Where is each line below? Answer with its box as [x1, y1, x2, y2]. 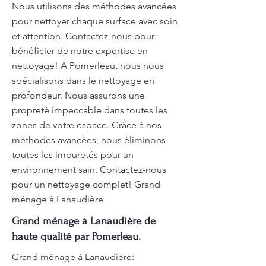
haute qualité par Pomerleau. [12, 230, 141, 243]
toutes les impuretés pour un [12, 149, 134, 160]
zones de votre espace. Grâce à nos [12, 119, 161, 131]
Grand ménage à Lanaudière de [12, 215, 156, 227]
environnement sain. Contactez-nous [12, 164, 166, 175]
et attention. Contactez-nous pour [12, 30, 154, 42]
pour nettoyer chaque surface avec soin [12, 15, 178, 27]
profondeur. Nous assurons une [12, 90, 145, 101]
